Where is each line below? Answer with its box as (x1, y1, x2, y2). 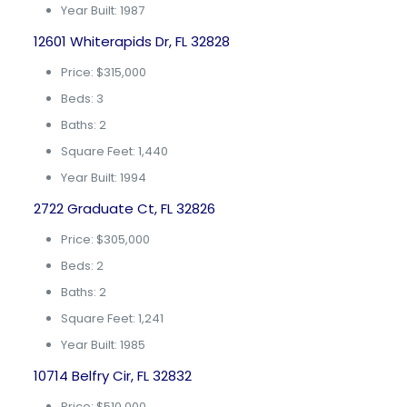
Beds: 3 (60, 90, 104, 107)
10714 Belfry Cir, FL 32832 (33, 366, 192, 385)
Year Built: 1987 (60, 2, 144, 19)
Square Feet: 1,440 (60, 143, 168, 160)
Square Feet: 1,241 (60, 310, 164, 327)
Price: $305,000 (60, 231, 150, 248)
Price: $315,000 (60, 64, 146, 81)
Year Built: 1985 (60, 336, 145, 353)
